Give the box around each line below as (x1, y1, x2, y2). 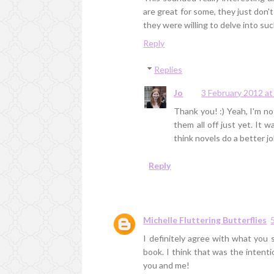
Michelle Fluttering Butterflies (143, 215, 267, 226)
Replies (154, 64, 182, 75)
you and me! (143, 260, 190, 271)
